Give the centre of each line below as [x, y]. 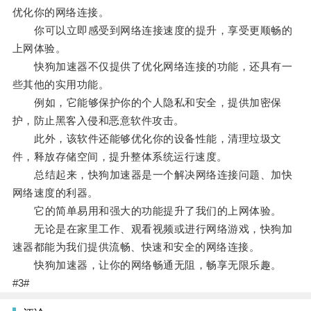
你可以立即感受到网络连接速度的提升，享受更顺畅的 [152, 31]
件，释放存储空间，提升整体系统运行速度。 [120, 157]
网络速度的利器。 [55, 193]
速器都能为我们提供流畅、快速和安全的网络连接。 [136, 247]
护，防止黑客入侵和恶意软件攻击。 [98, 121]
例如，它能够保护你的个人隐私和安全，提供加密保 [147, 103]
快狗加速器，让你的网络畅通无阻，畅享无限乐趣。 [147, 265]
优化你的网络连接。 [61, 12]
